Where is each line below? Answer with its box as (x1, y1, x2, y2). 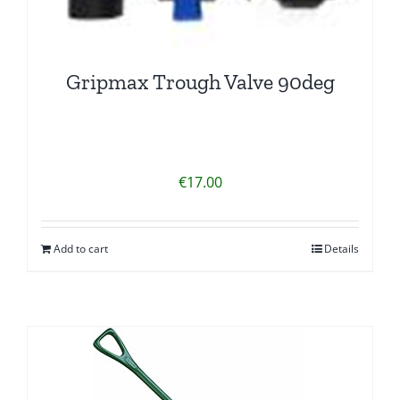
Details (324, 240, 359, 256)
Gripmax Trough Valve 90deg (65, 68, 335, 95)
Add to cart (54, 240, 108, 256)
